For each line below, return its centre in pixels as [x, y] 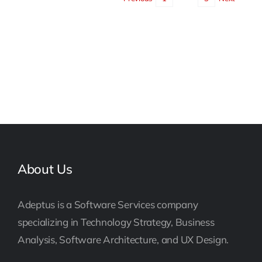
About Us [45, 169]
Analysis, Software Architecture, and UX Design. [123, 239]
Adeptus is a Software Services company [108, 204]
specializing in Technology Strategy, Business [116, 222]
